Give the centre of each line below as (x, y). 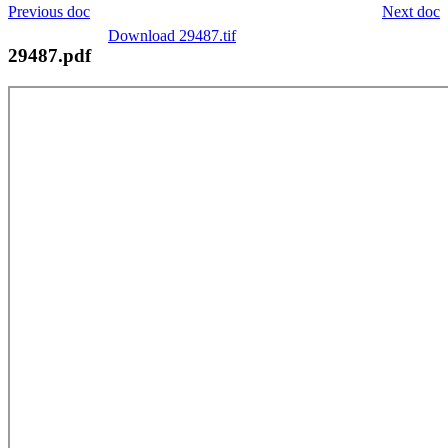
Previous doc (49, 11)
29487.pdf (49, 55)
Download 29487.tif (172, 35)
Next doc (411, 11)
